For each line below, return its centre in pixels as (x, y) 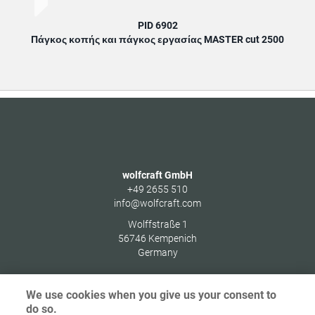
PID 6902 (157, 25)
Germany (157, 252)
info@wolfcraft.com (157, 203)
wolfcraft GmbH (157, 175)
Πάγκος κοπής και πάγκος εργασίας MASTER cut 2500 (157, 39)
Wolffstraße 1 (157, 224)
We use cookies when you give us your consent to (152, 295)
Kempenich (173, 238)
